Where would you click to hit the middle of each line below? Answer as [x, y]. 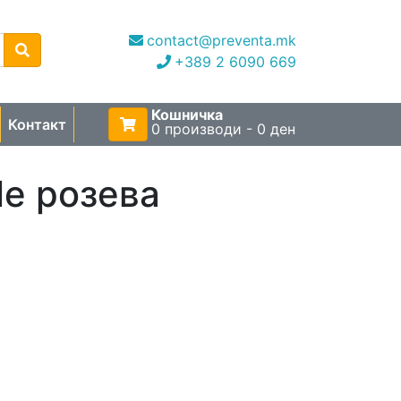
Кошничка [187, 114]
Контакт [37, 124]
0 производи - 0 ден [223, 128]
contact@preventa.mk [222, 41]
